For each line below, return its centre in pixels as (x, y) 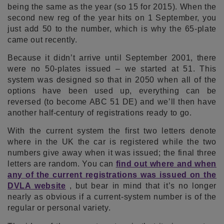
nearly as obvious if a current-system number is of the (112, 197)
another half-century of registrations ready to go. (100, 113)
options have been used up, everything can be (112, 91)
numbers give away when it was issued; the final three (112, 153)
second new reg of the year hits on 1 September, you (112, 17)
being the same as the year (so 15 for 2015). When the (112, 6)
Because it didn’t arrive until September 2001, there (112, 58)
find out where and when (166, 164)
